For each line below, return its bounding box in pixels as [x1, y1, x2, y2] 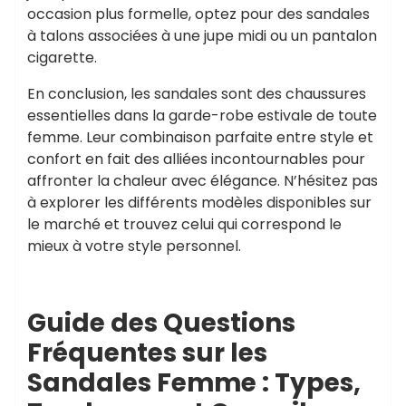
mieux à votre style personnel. [27, 236, 241, 256]
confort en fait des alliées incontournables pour [27, 149, 365, 169]
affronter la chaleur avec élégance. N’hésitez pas [27, 170, 378, 191]
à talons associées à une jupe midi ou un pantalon [27, 25, 377, 46]
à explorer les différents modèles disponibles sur [27, 192, 372, 213]
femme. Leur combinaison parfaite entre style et [27, 127, 373, 148]
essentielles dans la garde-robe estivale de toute [27, 105, 377, 126]
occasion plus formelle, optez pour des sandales [27, 4, 370, 24]
